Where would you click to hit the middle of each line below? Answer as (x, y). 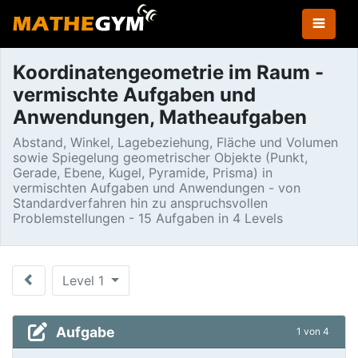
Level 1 (85, 280)
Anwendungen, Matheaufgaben (160, 117)
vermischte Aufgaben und (134, 95)
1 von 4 (313, 331)
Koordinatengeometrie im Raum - (168, 72)
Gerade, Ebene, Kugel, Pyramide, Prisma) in (143, 173)
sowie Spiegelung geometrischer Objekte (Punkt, (160, 157)
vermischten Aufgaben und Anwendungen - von (157, 188)
